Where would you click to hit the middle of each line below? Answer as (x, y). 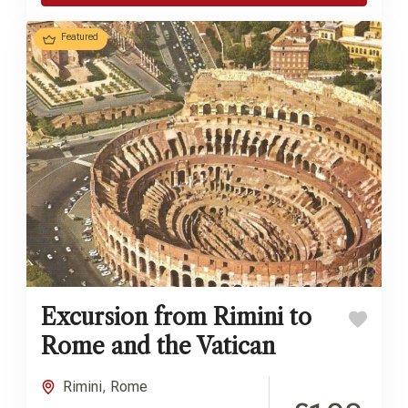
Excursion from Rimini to (176, 318)
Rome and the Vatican (158, 347)
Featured (80, 36)
